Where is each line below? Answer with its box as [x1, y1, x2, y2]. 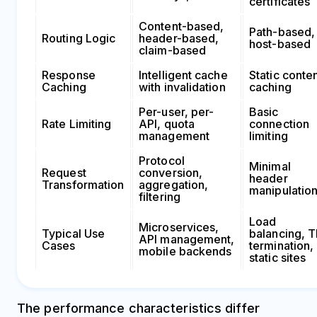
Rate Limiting [42, 116, 112, 131]
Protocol [139, 153, 185, 168]
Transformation [42, 177, 125, 192]
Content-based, [139, 18, 224, 33]
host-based [249, 36, 311, 51]
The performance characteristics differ [17, 300, 260, 316]
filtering [139, 189, 180, 204]
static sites [249, 250, 306, 265]
